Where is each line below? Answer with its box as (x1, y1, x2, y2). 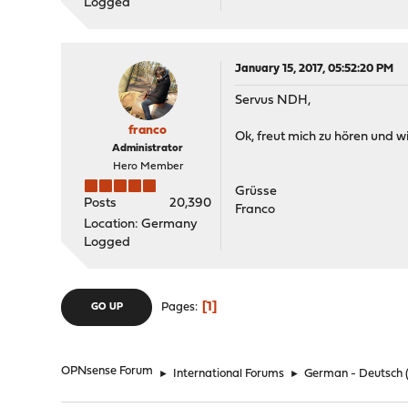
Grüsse (235, 185, 278, 199)
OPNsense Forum (61, 365, 154, 377)
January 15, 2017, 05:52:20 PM (235, 63, 394, 75)
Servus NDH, (235, 94, 311, 107)
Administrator (112, 143, 184, 154)
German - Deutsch (304, 368, 403, 380)
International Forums (173, 368, 285, 380)
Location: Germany (84, 218, 199, 231)
